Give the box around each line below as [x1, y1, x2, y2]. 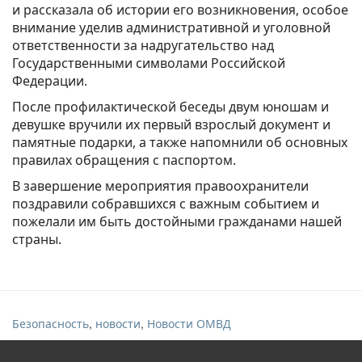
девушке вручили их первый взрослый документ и [12, 115, 330, 133]
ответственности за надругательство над [12, 36, 274, 54]
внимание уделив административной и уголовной [12, 18, 330, 36]
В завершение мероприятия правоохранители [12, 176, 309, 195]
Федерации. [12, 71, 87, 90]
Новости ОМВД [147, 315, 231, 331]
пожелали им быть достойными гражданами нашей [12, 212, 342, 230]
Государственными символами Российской [12, 53, 285, 72]
